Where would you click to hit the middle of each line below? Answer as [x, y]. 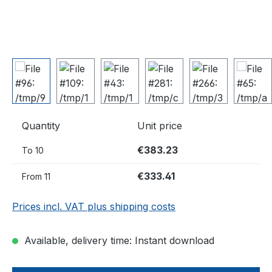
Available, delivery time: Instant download [118, 240]
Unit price [160, 126]
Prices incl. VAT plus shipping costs [94, 206]
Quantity [41, 126]
